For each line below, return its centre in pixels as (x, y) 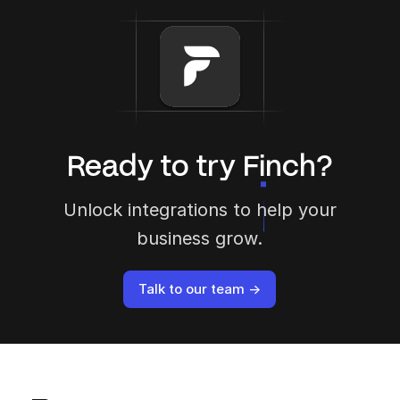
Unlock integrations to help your (200, 209)
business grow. (200, 238)
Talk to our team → (200, 288)
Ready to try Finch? (200, 164)
